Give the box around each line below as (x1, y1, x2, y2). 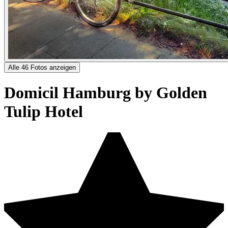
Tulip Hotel (4, 102, 83, 121)
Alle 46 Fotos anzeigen (8, 63, 76, 71)
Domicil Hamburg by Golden (4, 83, 207, 102)
